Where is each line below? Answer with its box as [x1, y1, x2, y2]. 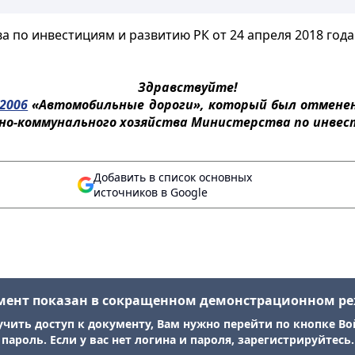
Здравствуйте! [138, 78, 239, 96]
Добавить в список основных [94, 170, 252, 185]
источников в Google [94, 185, 208, 200]
